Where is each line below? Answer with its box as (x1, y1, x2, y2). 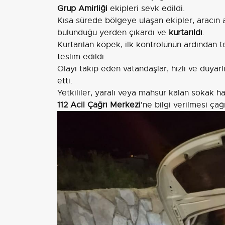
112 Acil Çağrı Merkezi (57, 100, 141, 110)
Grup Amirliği (57, 4, 107, 14)
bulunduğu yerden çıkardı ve (57, 28, 169, 38)
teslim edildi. (57, 52, 106, 62)
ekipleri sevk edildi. (107, 4, 185, 14)
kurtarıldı (169, 28, 202, 38)
